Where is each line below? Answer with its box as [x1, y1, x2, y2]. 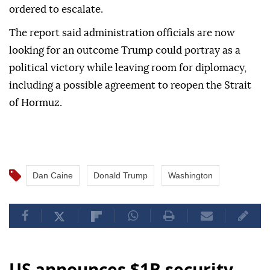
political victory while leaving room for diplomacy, [9, 63, 246, 74]
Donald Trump [93, 171, 148, 181]
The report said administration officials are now [9, 28, 235, 39]
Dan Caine [33, 171, 73, 181]
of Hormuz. [9, 98, 62, 108]
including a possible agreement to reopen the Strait [9, 80, 251, 91]
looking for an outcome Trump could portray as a [9, 45, 240, 56]
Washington [168, 171, 213, 181]
